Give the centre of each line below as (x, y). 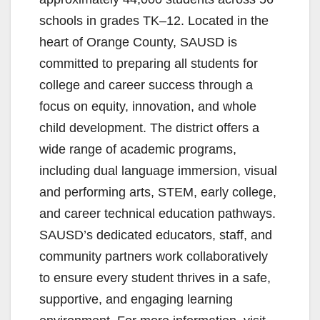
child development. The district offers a (149, 128)
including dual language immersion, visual (158, 171)
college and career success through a (146, 85)
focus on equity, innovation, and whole (148, 107)
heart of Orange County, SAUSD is (138, 42)
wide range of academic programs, (138, 150)
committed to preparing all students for (149, 64)
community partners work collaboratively (154, 257)
